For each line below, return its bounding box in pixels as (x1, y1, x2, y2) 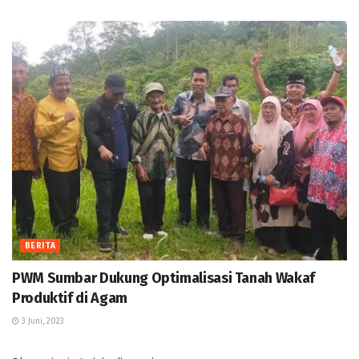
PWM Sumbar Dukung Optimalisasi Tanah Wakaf (12, 268, 315, 287)
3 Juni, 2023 (19, 316, 64, 326)
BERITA (25, 240, 56, 251)
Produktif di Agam (12, 288, 127, 307)
